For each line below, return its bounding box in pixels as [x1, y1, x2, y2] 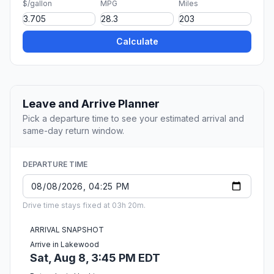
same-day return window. [23, 125, 124, 136]
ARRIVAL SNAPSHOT [30, 225, 104, 235]
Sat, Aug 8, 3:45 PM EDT [30, 251, 160, 265]
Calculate [116, 36, 158, 47]
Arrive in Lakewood [30, 240, 99, 250]
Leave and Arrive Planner [23, 97, 160, 111]
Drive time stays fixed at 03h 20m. [23, 201, 146, 210]
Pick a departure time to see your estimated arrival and [23, 113, 244, 124]
